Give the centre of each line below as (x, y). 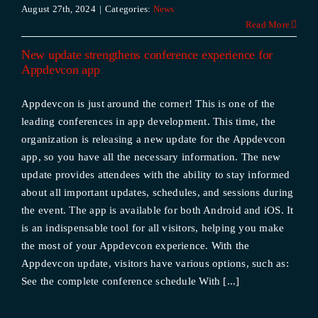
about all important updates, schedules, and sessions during (157, 192)
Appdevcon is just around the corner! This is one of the (148, 104)
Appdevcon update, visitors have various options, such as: (155, 263)
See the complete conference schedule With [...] (130, 281)
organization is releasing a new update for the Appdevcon (153, 139)
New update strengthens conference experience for (147, 55)
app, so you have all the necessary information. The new (151, 157)
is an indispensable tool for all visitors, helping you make (153, 228)
